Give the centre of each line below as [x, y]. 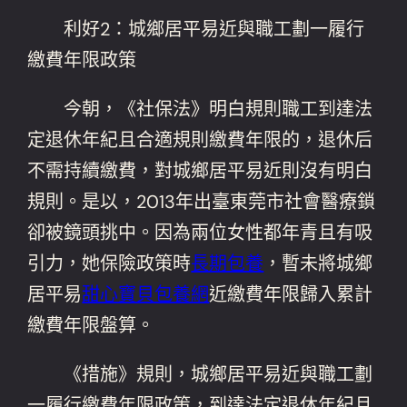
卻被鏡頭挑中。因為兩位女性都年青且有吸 [200, 232]
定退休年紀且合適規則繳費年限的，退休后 [200, 139]
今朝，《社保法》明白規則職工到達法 [200, 109]
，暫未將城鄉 [318, 263]
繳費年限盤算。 [91, 325]
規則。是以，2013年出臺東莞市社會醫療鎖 [202, 201]
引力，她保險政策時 [109, 263]
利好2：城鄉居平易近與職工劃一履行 [196, 29]
